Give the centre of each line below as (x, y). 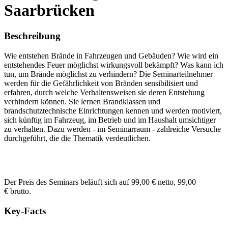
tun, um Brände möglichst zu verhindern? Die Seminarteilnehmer (108, 74)
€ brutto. (18, 191)
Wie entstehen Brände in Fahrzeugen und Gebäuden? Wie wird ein (111, 56)
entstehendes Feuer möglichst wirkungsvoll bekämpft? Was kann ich (114, 65)
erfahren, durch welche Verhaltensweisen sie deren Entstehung (104, 93)
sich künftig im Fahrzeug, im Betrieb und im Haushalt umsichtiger (110, 120)
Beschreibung (32, 36)
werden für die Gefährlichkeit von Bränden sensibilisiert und (101, 83)
